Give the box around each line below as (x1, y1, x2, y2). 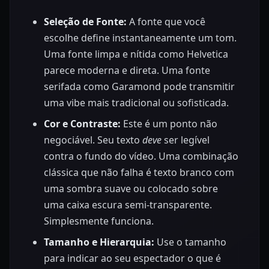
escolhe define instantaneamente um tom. (44, 31, 237, 45)
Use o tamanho (154, 235, 226, 249)
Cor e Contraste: (44, 117, 121, 131)
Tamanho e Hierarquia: (44, 235, 154, 249)
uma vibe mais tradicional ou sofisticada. (44, 96, 229, 110)
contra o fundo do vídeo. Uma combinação (44, 150, 238, 163)
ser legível (162, 133, 210, 147)
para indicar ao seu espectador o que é (44, 252, 221, 265)
